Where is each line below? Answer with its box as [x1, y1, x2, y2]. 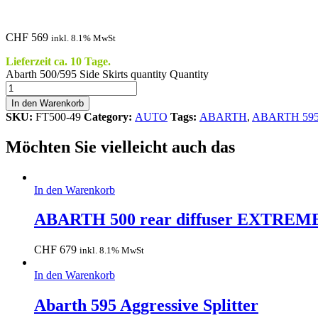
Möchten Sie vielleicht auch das [6, 137, 235, 156]
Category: [84, 110, 135, 123]
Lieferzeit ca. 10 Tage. [6, 55, 111, 67]
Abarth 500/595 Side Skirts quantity [6, 67, 167, 80]
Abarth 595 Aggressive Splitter [34, 296, 258, 315]
